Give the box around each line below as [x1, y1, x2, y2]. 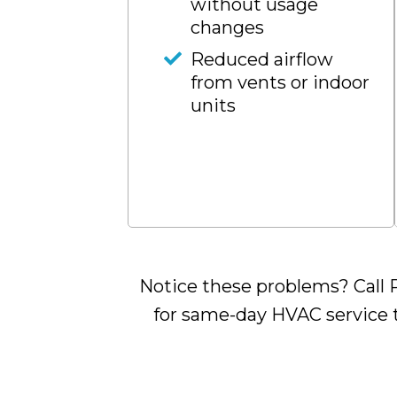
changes [191, 17, 264, 38]
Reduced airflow [191, 49, 333, 70]
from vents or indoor [191, 72, 370, 93]
